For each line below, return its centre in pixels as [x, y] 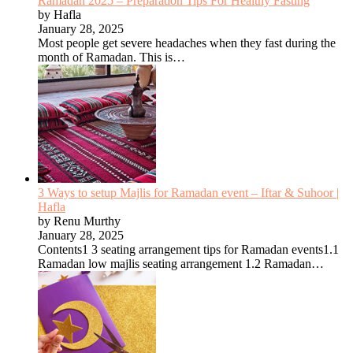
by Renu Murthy [79, 221]
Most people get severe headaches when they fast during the [187, 43]
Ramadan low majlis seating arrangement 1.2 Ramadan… [181, 263]
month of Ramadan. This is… [111, 57]
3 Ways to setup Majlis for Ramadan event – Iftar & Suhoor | [188, 192]
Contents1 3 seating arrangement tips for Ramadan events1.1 [188, 249]
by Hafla [59, 14]
